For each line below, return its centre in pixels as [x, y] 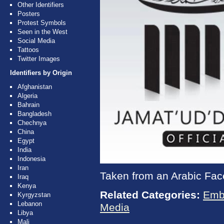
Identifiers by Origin [41, 73]
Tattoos [28, 50]
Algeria [27, 96]
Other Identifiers [41, 5]
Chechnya [32, 123]
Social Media [36, 41]
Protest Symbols [42, 23]
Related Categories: [150, 195]
